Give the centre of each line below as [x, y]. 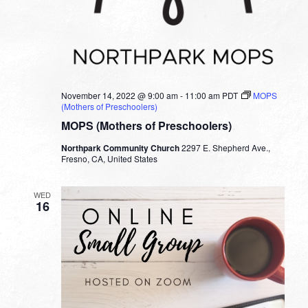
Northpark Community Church [121, 148]
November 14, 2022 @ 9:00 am [119, 96]
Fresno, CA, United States [109, 159]
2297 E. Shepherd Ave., [225, 148]
